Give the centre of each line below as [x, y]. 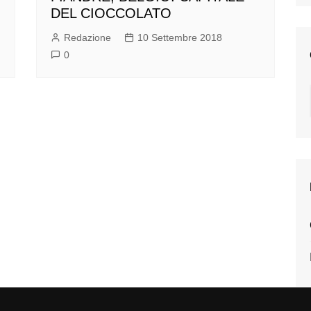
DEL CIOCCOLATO [111, 14]
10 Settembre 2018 [180, 38]
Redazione [88, 38]
